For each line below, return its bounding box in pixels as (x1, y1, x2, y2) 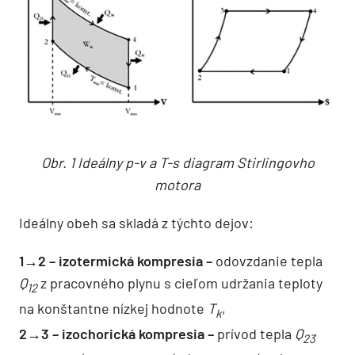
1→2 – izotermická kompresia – (19, 252, 212, 270)
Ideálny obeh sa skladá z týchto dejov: (19, 214, 254, 232)
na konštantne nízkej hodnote (19, 299, 208, 317)
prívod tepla (214, 324, 295, 342)
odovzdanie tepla (212, 252, 323, 270)
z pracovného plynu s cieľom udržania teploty (37, 274, 323, 292)
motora (155, 176, 200, 194)
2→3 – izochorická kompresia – (19, 324, 214, 342)
